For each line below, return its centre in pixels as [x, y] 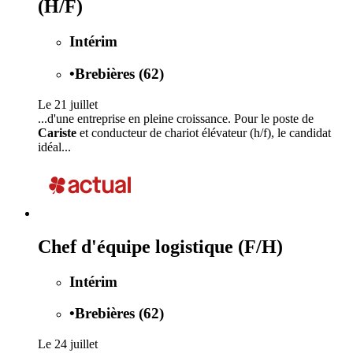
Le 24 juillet [68, 344]
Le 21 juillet [68, 104]
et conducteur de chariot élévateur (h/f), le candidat [204, 132]
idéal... [54, 147]
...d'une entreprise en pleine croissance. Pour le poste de [176, 118]
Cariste [57, 132]
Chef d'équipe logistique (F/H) [160, 246]
